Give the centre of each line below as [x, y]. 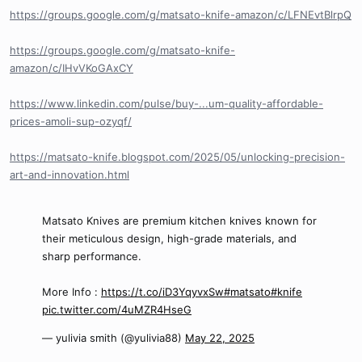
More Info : [72, 292]
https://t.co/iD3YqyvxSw [162, 292]
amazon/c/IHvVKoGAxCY [72, 68]
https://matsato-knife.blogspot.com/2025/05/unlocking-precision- [177, 157]
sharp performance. [92, 256]
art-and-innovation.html [69, 175]
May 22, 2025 [220, 338]
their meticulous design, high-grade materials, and [169, 238]
